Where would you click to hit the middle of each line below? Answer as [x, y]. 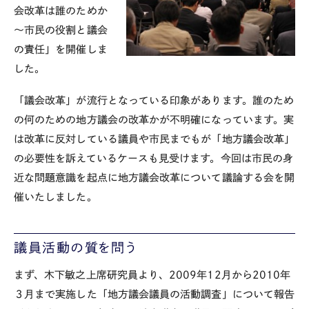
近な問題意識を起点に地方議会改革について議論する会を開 [154, 178]
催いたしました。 [56, 197]
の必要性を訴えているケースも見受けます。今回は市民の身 [154, 159]
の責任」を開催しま [61, 49]
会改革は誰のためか [61, 10]
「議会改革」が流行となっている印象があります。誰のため [154, 101]
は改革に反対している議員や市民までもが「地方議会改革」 [154, 139]
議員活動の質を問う [76, 247]
